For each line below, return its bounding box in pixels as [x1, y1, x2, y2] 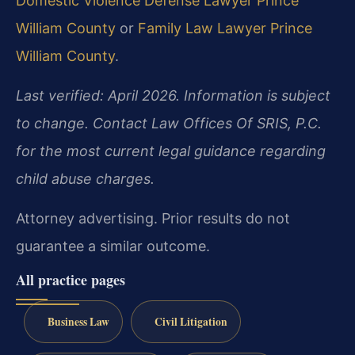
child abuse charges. [16, 170, 155, 187]
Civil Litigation [154, 313, 227, 330]
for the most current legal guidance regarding [16, 142, 326, 159]
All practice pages [16, 269, 125, 290]
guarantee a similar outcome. [16, 237, 210, 254]
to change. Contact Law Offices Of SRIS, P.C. [16, 114, 322, 132]
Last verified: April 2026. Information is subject [16, 86, 330, 104]
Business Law [47, 313, 109, 330]
